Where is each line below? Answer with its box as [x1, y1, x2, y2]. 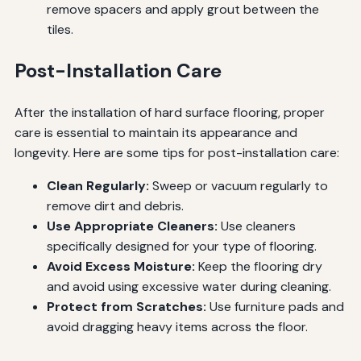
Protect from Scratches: [46, 298, 206, 316]
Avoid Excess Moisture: [46, 258, 195, 276]
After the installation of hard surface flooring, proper [14, 104, 325, 122]
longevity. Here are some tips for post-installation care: [14, 144, 339, 162]
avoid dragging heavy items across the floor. [46, 318, 308, 336]
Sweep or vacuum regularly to [148, 177, 328, 195]
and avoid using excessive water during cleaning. [46, 278, 331, 296]
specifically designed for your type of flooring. [46, 238, 317, 255]
